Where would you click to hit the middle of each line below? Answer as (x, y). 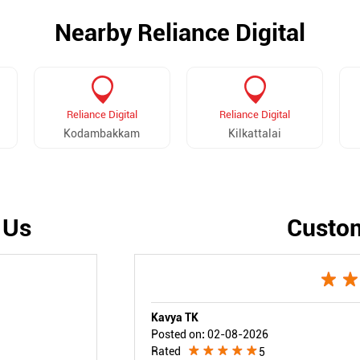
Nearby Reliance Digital (180, 32)
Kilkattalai (254, 133)
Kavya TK (174, 317)
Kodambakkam (102, 133)
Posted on (176, 334)
